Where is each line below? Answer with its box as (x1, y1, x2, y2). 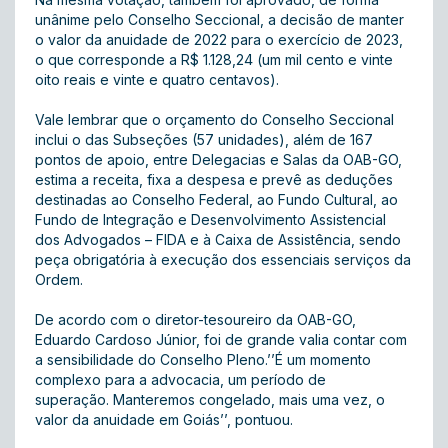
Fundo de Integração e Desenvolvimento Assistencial (35, 211, 386, 228)
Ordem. (35, 271, 83, 288)
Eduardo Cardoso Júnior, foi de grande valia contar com (35, 331, 407, 348)
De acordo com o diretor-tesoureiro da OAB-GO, (35, 311, 356, 328)
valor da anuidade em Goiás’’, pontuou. (35, 411, 293, 428)
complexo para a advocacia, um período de (35, 371, 326, 388)
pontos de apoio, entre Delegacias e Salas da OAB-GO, (35, 151, 402, 168)
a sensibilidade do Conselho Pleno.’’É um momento (35, 351, 371, 368)
